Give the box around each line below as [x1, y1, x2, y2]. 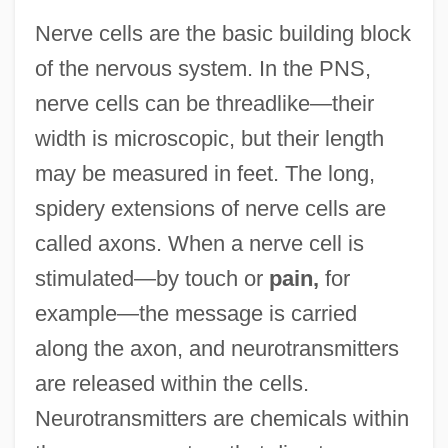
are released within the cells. [34, 371, 309, 397]
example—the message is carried [34, 301, 357, 327]
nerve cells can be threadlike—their [34, 91, 374, 117]
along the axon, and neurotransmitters [34, 336, 399, 362]
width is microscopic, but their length [34, 126, 384, 152]
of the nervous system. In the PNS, [34, 56, 371, 82]
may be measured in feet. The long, [34, 161, 375, 187]
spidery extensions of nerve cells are [34, 196, 386, 222]
